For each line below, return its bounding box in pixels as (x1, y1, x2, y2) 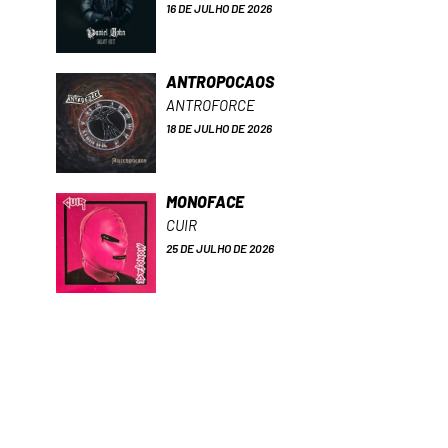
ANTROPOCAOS (166, 71, 274, 91)
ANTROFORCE (166, 95, 255, 114)
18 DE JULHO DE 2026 (166, 120, 272, 135)
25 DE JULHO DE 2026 (166, 240, 274, 255)
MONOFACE (166, 191, 244, 211)
